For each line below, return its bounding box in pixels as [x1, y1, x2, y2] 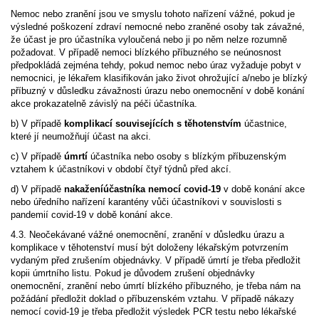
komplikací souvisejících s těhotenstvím [64, 118, 244, 129]
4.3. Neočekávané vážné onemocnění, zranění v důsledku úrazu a [11, 229, 284, 240]
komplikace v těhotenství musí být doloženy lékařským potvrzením [11, 242, 288, 253]
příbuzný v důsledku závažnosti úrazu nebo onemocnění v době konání [11, 85, 305, 96]
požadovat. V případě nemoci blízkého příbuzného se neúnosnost [11, 47, 281, 58]
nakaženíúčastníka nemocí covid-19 [64, 184, 221, 194]
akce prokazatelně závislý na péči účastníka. [11, 98, 197, 109]
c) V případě [11, 151, 64, 162]
